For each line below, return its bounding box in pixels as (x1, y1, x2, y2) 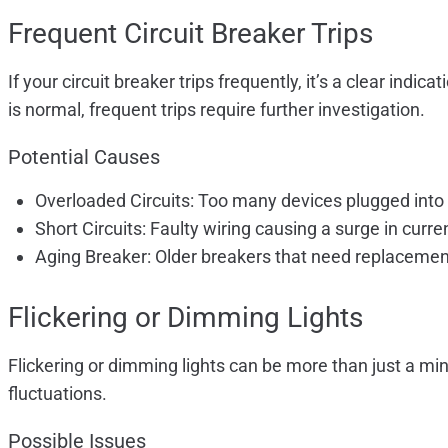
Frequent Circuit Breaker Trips (8, 16, 373, 50)
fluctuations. (8, 382, 107, 404)
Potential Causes (8, 144, 160, 169)
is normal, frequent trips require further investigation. (8, 98, 425, 120)
